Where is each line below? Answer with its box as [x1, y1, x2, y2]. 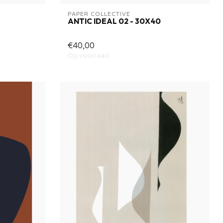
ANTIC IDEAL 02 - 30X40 [68, 16, 161, 26]
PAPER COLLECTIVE [68, 10, 130, 17]
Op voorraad [68, 51, 109, 60]
